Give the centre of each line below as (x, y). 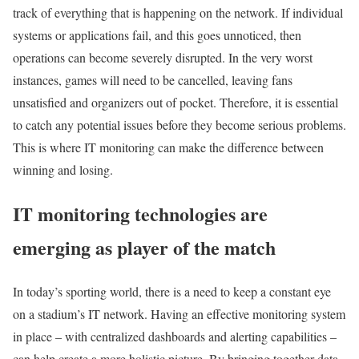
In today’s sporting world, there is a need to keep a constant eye (172, 291)
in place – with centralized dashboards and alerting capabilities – (175, 336)
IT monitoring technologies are (140, 213)
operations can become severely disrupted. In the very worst (163, 57)
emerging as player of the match (144, 247)
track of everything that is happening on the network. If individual (178, 12)
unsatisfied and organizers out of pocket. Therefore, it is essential (175, 102)
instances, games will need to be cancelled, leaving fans (153, 79)
